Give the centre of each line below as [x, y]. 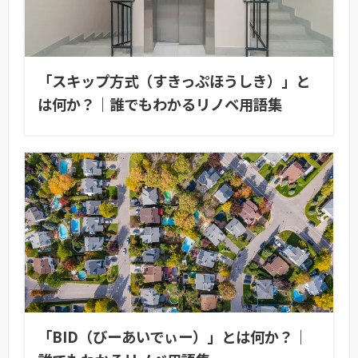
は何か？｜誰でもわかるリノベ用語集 [160, 104]
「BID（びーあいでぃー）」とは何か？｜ [173, 336]
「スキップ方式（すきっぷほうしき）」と [174, 81]
